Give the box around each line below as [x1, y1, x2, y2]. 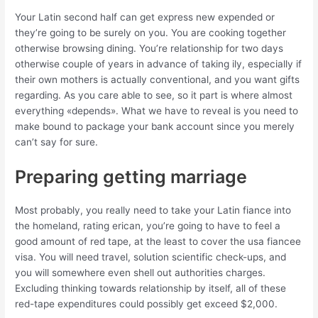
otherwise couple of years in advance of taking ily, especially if [15, 58, 302, 70]
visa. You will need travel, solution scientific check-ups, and [15, 251, 287, 263]
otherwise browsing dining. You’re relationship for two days [15, 43, 284, 55]
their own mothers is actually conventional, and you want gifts [15, 74, 300, 86]
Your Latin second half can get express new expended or [15, 11, 275, 23]
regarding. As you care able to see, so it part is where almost [15, 89, 293, 102]
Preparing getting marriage [15, 166, 248, 188]
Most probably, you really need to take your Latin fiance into [15, 204, 292, 216]
